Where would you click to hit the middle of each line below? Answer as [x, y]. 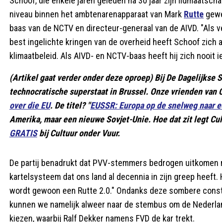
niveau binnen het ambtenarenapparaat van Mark [97, 14]
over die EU [30, 105]
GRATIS [23, 133]
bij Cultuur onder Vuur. [79, 133]
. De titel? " [70, 105]
